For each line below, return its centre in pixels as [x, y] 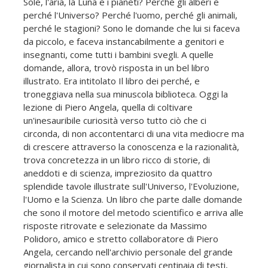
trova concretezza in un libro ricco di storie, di [117, 159]
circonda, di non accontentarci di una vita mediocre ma [134, 133]
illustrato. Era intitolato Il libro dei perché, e [112, 80]
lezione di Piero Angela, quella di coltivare [108, 107]
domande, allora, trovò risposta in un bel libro [116, 67]
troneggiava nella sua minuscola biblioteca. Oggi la [126, 94]
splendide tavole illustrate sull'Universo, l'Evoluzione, [131, 186]
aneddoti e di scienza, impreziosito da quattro [118, 173]
